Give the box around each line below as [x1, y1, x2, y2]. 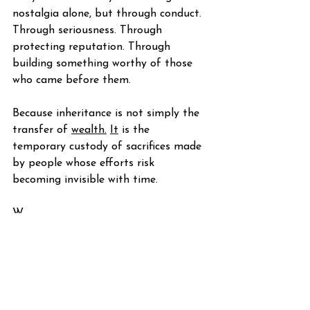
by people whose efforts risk [12, 158, 158, 169]
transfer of [12, 125, 71, 136]
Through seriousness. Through [12, 25, 165, 36]
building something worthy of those [12, 58, 196, 69]
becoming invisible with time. [12, 174, 158, 185]
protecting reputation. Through [12, 42, 174, 53]
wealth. [71, 125, 107, 136]
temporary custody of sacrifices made [12, 141, 205, 152]
